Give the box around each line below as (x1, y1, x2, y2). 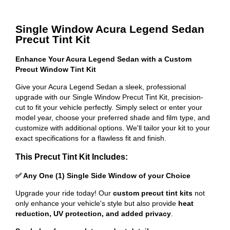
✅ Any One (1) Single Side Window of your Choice (15, 171, 190, 180)
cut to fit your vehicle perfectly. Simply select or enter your (15, 103, 202, 111)
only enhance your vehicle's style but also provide (15, 199, 178, 207)
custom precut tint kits (113, 188, 193, 197)
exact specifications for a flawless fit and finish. (15, 133, 166, 142)
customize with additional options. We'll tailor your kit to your (15, 123, 210, 132)
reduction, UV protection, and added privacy (15, 209, 171, 218)
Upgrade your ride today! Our (15, 188, 113, 197)
